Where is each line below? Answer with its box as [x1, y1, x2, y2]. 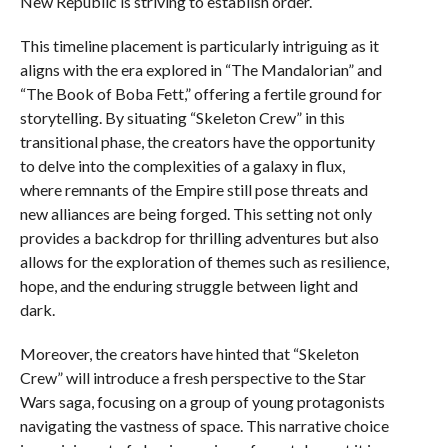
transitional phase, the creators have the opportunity [19, 132, 375, 151]
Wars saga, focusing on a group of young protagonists [19, 392, 385, 411]
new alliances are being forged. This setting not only [19, 204, 372, 223]
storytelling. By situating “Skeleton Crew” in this [19, 108, 345, 127]
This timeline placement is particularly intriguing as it [19, 36, 379, 55]
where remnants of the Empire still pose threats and [19, 180, 368, 199]
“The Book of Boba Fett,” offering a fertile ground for [19, 84, 382, 103]
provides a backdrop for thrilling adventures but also [19, 228, 379, 247]
